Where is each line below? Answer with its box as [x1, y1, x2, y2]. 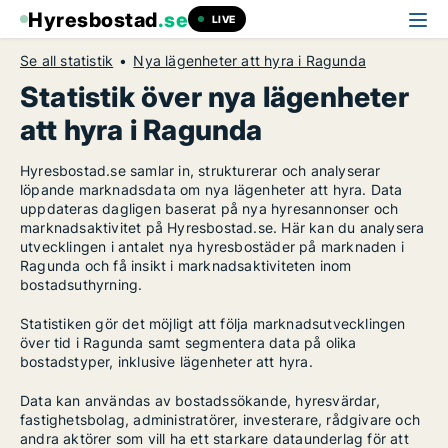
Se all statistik [20, 52, 114, 69]
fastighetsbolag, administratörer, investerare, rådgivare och [20, 411, 421, 428]
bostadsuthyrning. [20, 276, 143, 293]
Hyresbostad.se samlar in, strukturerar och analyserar [20, 162, 381, 179]
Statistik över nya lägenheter [20, 80, 409, 114]
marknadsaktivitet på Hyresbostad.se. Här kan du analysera [20, 219, 425, 236]
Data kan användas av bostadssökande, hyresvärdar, [20, 392, 380, 409]
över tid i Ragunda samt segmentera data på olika [20, 334, 357, 351]
